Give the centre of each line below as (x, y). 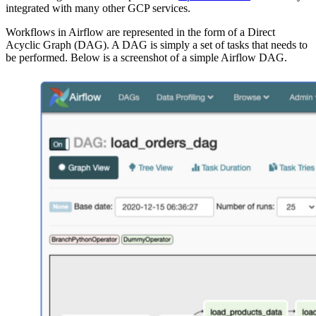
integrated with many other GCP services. (98, 8)
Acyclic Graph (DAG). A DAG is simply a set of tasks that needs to (157, 44)
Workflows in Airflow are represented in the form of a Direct (140, 32)
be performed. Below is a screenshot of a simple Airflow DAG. (146, 57)
